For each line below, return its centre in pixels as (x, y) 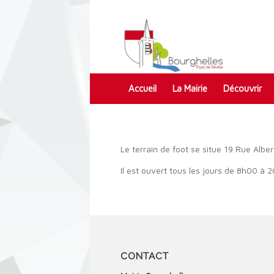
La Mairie (190, 88)
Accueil (143, 88)
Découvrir (243, 88)
